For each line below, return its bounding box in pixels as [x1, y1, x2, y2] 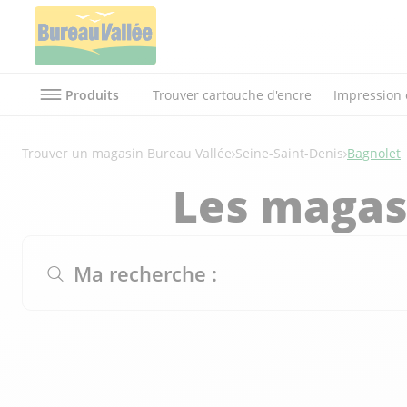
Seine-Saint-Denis [235, 144, 343, 162]
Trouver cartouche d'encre [153, 85, 312, 104]
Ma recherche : [74, 259, 217, 287]
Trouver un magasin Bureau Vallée [22, 144, 232, 162]
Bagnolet [347, 144, 401, 162]
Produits [65, 85, 119, 104]
